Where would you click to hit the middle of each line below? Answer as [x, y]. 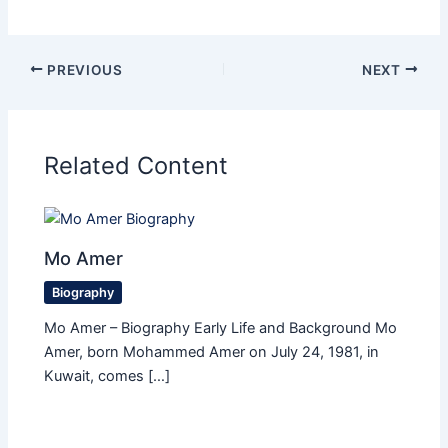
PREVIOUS [83, 69]
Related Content [136, 165]
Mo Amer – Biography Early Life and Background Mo [221, 328]
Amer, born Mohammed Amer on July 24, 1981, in [212, 352]
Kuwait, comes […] [107, 376]
